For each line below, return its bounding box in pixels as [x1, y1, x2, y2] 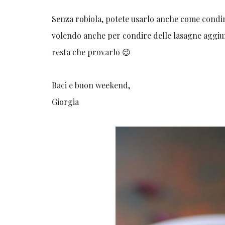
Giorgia [52, 96, 79, 107]
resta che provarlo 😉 [52, 47, 131, 58]
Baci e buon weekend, [52, 80, 131, 91]
